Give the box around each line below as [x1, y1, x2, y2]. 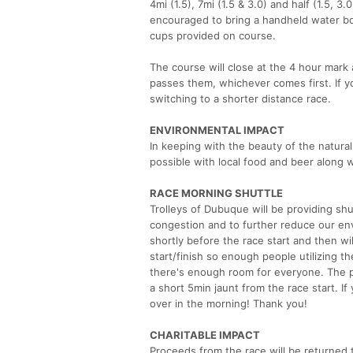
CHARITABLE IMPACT [150, 328, 260, 341]
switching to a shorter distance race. [150, 91, 331, 105]
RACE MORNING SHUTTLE [150, 186, 283, 199]
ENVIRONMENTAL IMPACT [150, 123, 284, 136]
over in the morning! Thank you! [150, 296, 307, 310]
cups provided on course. [150, 28, 276, 42]
